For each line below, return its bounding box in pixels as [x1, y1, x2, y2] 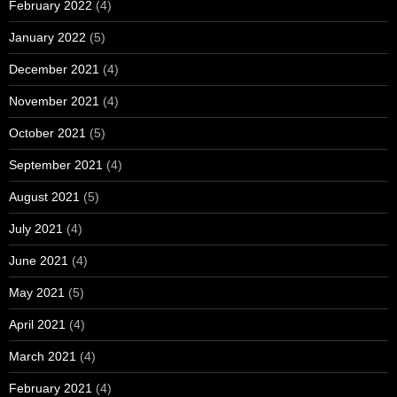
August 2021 [9, 189, 80, 204]
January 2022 [9, 29, 86, 44]
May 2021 [9, 284, 65, 300]
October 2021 [9, 125, 86, 140]
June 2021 [9, 253, 68, 268]
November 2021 [9, 93, 99, 108]
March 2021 [9, 348, 76, 363]
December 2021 [9, 61, 99, 76]
